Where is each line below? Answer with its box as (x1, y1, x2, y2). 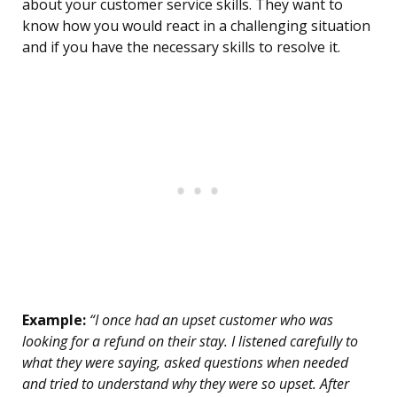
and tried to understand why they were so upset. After (22, 374, 349, 394)
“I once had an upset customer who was (86, 310, 333, 331)
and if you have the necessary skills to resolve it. (22, 37, 340, 58)
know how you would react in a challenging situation (22, 16, 370, 36)
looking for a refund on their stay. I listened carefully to (22, 331, 358, 352)
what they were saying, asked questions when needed (22, 353, 348, 373)
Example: (22, 310, 86, 331)
